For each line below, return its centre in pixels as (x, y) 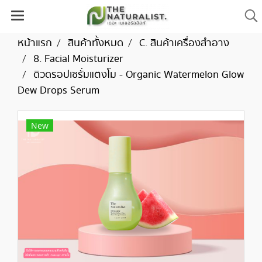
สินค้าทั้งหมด (96, 43)
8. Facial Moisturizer (78, 59)
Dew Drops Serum (58, 91)
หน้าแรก (35, 43)
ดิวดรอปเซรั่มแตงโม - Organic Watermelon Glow (139, 75)
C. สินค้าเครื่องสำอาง (184, 43)
